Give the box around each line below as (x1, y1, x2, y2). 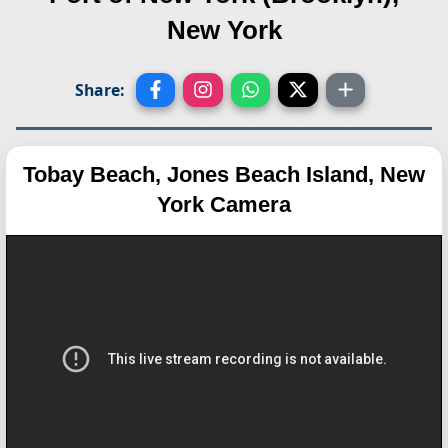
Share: (74, 78, 124, 101)
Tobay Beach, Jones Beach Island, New (23, 162, 425, 188)
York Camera (157, 192, 291, 218)
